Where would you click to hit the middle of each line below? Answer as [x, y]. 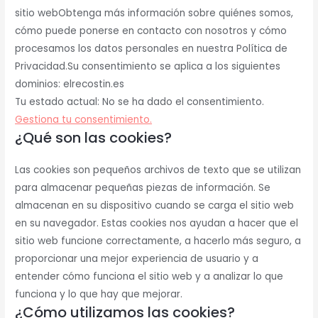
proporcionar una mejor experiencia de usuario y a [137, 259]
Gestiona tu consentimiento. [84, 120]
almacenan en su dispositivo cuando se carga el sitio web [155, 206]
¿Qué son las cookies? [94, 138]
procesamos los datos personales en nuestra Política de [152, 49]
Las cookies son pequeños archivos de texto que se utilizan [158, 170]
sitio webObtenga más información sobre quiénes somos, [154, 13]
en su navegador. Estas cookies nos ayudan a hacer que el [157, 224]
